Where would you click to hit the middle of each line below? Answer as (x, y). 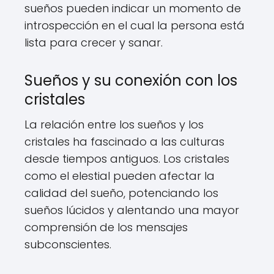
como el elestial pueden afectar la (120, 176)
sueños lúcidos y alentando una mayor (132, 210)
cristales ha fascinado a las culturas (124, 142)
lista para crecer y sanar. (94, 43)
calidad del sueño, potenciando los (121, 193)
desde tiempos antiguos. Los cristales (127, 159)
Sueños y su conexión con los (131, 81)
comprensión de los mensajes (106, 228)
